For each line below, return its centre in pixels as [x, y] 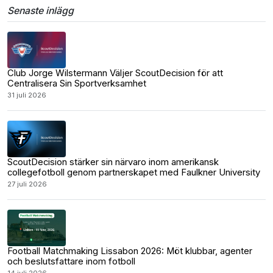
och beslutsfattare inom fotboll [71, 261]
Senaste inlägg [41, 11]
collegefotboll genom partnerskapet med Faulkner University [134, 172]
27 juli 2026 [27, 184]
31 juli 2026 [27, 95]
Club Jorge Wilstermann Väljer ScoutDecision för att [115, 73]
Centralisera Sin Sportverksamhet [77, 83]
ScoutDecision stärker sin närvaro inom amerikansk [113, 162]
